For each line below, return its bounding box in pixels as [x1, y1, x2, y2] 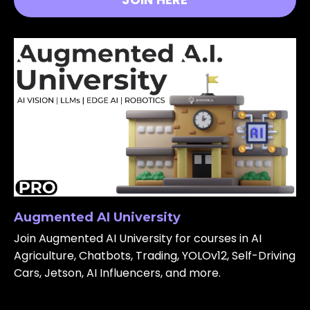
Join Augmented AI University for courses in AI [14, 230, 262, 247]
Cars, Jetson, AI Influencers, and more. [14, 265, 221, 282]
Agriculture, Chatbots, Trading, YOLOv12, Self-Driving [14, 248, 295, 264]
